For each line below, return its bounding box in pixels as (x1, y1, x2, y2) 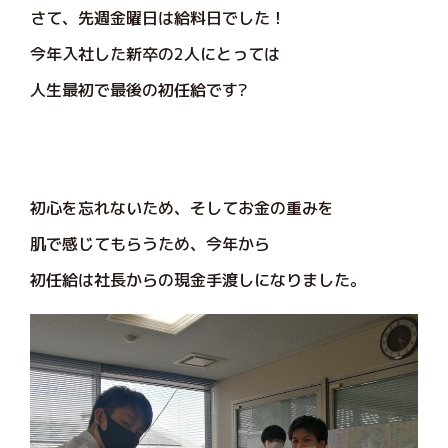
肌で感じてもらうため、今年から (30, 232, 270, 255)
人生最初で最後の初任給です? (30, 78, 248, 101)
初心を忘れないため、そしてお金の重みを (30, 196, 334, 219)
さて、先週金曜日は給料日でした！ (30, 6, 286, 29)
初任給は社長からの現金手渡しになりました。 (30, 268, 366, 291)
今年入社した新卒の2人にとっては (30, 42, 280, 65)
